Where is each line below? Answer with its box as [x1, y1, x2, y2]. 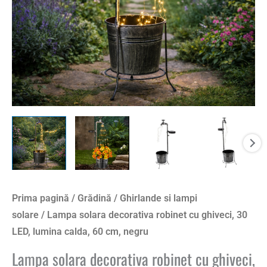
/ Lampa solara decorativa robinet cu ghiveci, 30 [39, 209, 247, 221]
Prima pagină [12, 193, 69, 204]
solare [12, 209, 39, 221]
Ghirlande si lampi [120, 193, 197, 204]
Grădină [77, 193, 111, 204]
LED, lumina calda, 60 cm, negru [12, 226, 148, 238]
